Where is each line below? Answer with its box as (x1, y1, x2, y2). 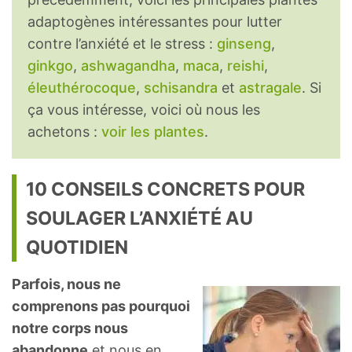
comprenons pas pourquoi (12, 298, 190, 315)
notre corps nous (12, 320, 128, 337)
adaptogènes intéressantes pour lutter (27, 13, 282, 31)
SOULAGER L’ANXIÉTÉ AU (26, 207, 253, 230)
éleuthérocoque (27, 79, 136, 97)
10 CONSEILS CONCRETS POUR (26, 178, 305, 201)
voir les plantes (101, 123, 204, 141)
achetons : (27, 123, 101, 141)
